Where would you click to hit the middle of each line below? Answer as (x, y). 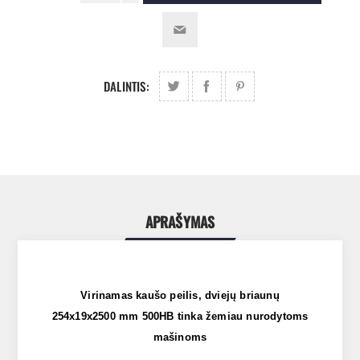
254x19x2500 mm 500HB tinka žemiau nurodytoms (180, 317)
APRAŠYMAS (180, 222)
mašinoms (180, 337)
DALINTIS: (127, 86)
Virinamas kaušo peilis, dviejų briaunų (180, 296)
